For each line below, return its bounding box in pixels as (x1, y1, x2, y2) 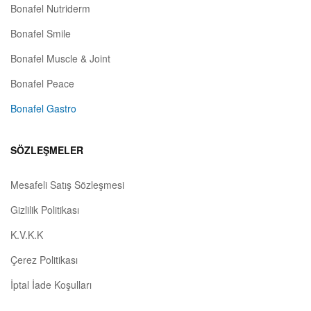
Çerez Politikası (10, 252, 78, 267)
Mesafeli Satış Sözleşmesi (10, 177, 124, 192)
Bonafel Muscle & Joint (10, 51, 110, 65)
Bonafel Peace (10, 76, 74, 90)
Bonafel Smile (10, 26, 71, 40)
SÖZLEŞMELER (10, 142, 83, 157)
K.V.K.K (10, 227, 43, 242)
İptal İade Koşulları (10, 277, 92, 292)
